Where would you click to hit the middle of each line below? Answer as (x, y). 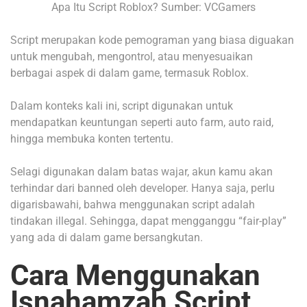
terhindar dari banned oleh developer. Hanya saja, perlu (143, 188)
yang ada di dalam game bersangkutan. (107, 237)
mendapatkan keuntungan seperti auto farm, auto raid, (142, 122)
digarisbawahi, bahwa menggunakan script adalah (133, 204)
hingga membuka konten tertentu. (92, 138)
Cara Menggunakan (135, 275)
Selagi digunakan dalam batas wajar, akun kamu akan (142, 171)
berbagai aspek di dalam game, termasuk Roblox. (130, 73)
